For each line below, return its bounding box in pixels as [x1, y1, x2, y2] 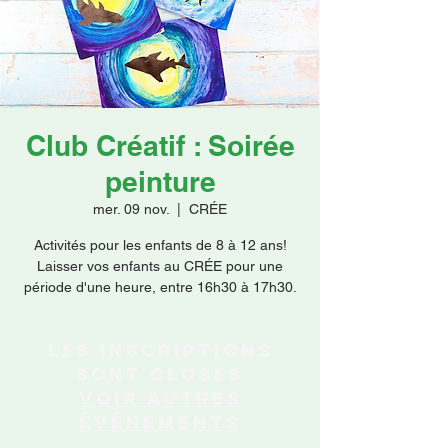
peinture [104, 165, 216, 198]
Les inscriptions [47, 339, 273, 362]
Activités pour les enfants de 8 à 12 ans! [33, 237, 287, 253]
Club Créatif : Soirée [25, 129, 295, 162]
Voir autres [78, 387, 242, 410]
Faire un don [129, 30, 192, 44]
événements [79, 411, 241, 434]
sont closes [76, 363, 244, 386]
